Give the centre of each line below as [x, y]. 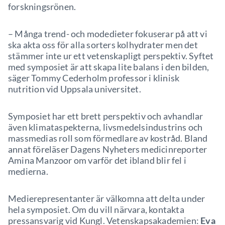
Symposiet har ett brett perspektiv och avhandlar [106, 116]
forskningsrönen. [42, 7]
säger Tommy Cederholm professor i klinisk [94, 78]
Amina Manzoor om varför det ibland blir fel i [97, 160]
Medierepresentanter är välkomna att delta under [107, 198]
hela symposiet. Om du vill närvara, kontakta [96, 209]
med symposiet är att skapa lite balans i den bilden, [109, 67]
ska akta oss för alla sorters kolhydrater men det [103, 45]
